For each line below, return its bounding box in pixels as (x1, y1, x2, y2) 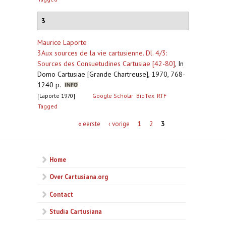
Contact (49, 190, 73, 198)
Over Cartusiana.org (49, 173, 108, 181)
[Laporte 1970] (37, 92, 75, 99)
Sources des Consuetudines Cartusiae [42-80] (37, 59, 175, 68)
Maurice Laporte (37, 38, 87, 47)
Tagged (38, 102, 58, 110)
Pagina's (37, 118, 69, 130)
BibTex (136, 92, 154, 99)
